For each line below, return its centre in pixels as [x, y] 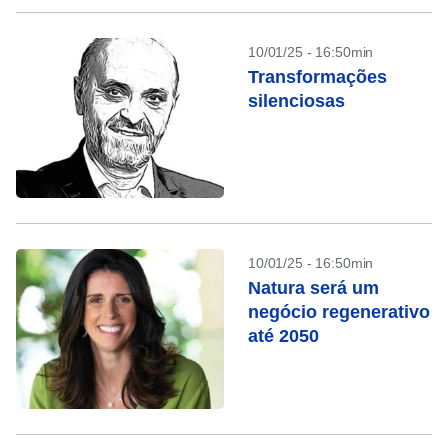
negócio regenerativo [339, 312]
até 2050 [283, 336]
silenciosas [296, 101]
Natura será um [313, 288]
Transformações [317, 77]
